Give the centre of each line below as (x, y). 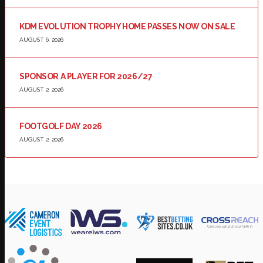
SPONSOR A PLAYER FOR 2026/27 (86, 77)
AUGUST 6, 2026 (41, 40)
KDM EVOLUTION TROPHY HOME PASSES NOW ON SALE (127, 27)
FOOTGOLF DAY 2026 (61, 127)
